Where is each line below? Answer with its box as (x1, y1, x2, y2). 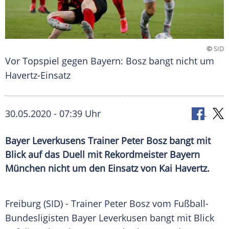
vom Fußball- (150, 197, 209, 210)
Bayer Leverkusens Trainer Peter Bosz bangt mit (5, 134, 211, 147)
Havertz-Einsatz (5, 69, 71, 82)
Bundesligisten (5, 212, 72, 224)
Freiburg (5, 197, 41, 210)
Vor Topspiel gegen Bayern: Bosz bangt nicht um (5, 55, 214, 67)
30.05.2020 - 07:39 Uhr (5, 107, 101, 120)
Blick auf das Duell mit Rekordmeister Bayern (5, 148, 200, 161)
